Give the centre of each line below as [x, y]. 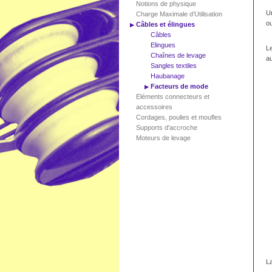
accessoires [154, 107]
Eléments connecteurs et [173, 97]
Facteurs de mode [179, 86]
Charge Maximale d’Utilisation [179, 14]
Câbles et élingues [165, 24]
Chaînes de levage [178, 55]
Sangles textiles [174, 66]
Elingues [163, 45]
